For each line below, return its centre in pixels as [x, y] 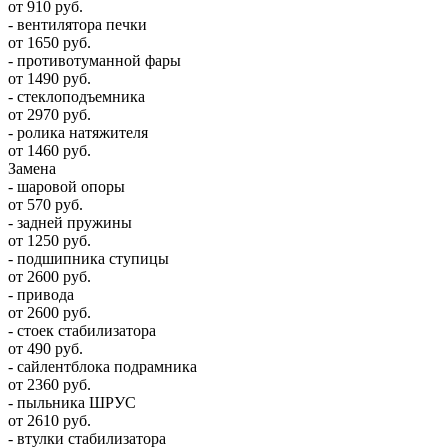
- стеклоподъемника [76, 96]
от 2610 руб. [49, 420]
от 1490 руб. [49, 78]
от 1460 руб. [49, 150]
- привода [41, 294]
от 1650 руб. [49, 42]
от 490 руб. [45, 348]
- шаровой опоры [66, 186]
